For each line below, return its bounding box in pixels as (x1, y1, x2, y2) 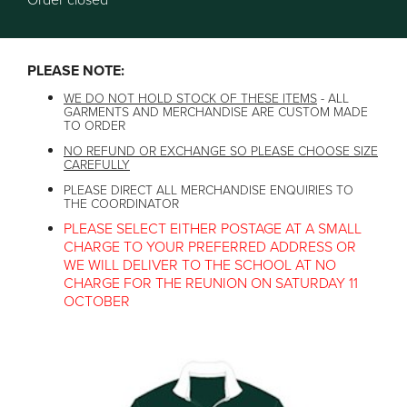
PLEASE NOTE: (27, 62, 124, 81)
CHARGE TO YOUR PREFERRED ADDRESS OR (64, 238, 356, 257)
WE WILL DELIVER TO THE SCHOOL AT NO (64, 256, 336, 275)
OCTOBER (64, 293, 130, 312)
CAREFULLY (64, 157, 130, 174)
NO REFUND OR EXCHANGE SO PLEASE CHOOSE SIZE (64, 144, 378, 160)
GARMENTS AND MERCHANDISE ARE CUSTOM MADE (64, 104, 368, 121)
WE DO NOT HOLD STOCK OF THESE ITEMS (64, 91, 317, 107)
